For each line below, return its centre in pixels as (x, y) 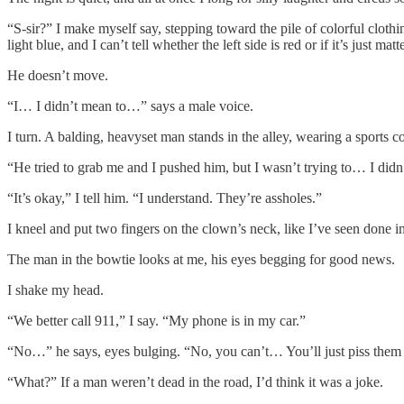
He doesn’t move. (58, 75)
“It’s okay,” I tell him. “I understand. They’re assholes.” (165, 197)
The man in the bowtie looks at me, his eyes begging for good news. (201, 259)
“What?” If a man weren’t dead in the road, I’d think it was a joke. (195, 381)
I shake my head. (55, 289)
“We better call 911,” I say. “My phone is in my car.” (156, 320)
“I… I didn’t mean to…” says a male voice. (130, 106)
